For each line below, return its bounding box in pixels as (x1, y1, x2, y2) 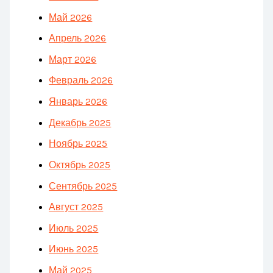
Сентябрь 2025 (49, 180, 118, 192)
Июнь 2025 (49, 244, 99, 255)
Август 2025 (49, 202, 104, 213)
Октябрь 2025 (49, 159, 111, 171)
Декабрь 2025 (49, 117, 112, 129)
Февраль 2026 (49, 75, 113, 87)
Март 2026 (49, 54, 97, 65)
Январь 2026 (49, 96, 108, 108)
